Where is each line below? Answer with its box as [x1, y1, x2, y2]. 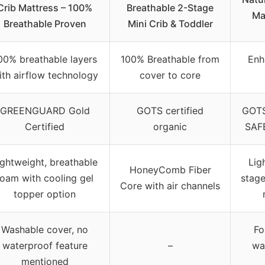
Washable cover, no [1, 223, 88, 235]
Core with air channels [120, 179, 220, 192]
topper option [14, 188, 76, 200]
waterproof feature [2, 239, 88, 251]
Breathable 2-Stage [127, 1, 214, 14]
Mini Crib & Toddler [127, 17, 213, 30]
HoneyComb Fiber [129, 163, 211, 176]
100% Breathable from [121, 53, 219, 65]
